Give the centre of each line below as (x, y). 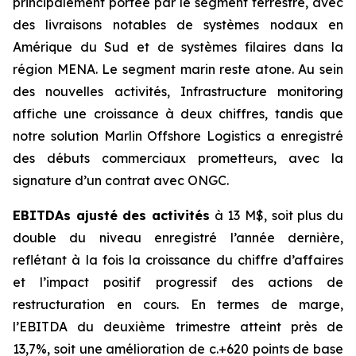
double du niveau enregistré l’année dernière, (178, 238)
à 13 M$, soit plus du (277, 216)
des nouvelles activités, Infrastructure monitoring (178, 92)
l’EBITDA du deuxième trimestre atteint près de (178, 327)
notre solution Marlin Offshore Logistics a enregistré (178, 136)
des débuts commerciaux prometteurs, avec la (178, 159)
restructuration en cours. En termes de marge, (178, 305)
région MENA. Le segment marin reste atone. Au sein (178, 70)
